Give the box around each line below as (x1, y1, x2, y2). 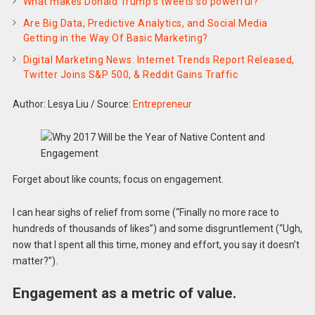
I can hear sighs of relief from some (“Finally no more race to (12, 206, 279, 218)
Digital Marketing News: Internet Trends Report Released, (22, 54, 295, 65)
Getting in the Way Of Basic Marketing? (22, 32, 208, 44)
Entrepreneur (132, 98, 192, 110)
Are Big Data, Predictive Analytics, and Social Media (22, 18, 268, 29)
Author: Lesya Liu (12, 98, 89, 110)
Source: (96, 98, 133, 110)
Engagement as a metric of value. (12, 285, 236, 302)
